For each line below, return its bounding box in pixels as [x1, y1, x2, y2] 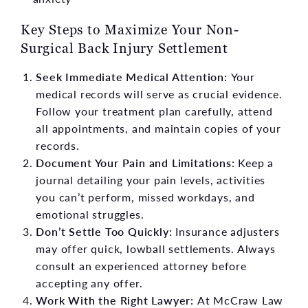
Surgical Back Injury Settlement [21, 38, 228, 57]
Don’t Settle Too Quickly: [36, 223, 173, 239]
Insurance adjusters [172, 223, 280, 239]
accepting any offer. [36, 274, 143, 291]
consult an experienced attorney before [36, 257, 247, 274]
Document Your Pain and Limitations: [36, 154, 235, 170]
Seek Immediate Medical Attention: [36, 68, 231, 85]
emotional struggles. [36, 206, 144, 222]
